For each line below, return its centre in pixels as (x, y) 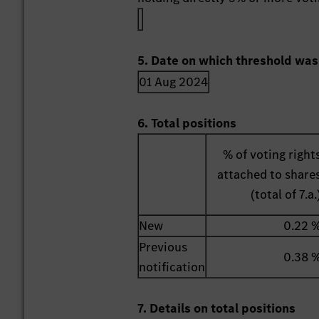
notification (172, 267)
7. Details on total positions (217, 309)
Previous (163, 247)
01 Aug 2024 (174, 82)
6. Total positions (187, 124)
